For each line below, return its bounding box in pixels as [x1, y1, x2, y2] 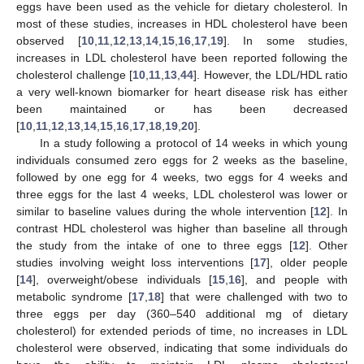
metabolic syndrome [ [16, 289, 132, 303]
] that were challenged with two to [161, 289, 348, 303]
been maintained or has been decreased [16, 102, 348, 115]
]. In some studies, [223, 33, 348, 47]
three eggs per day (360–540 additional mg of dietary [16, 306, 348, 320]
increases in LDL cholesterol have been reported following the [16, 50, 348, 64]
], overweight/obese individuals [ [32, 272, 212, 286]
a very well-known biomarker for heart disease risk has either [16, 84, 348, 98]
